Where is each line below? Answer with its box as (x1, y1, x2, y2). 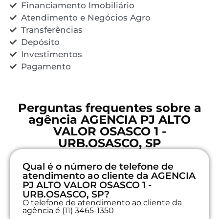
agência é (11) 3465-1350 (22, 205, 114, 215)
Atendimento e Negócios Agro (21, 12, 151, 22)
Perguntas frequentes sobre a (18, 100, 201, 115)
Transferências (21, 24, 83, 35)
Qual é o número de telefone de (22, 160, 174, 172)
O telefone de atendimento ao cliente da (22, 197, 182, 207)
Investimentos (21, 49, 82, 59)
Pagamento (21, 61, 71, 71)
